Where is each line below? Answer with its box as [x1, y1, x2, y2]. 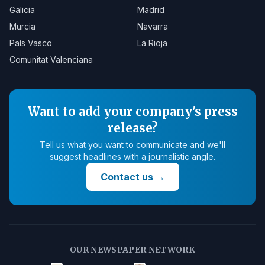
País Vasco [9, 38, 52, 48]
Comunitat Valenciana [9, 54, 93, 64]
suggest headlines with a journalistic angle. [50, 151, 215, 161]
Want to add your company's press [27, 104, 238, 119]
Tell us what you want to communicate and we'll [40, 140, 225, 150]
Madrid [137, 5, 164, 15]
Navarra [137, 21, 168, 31]
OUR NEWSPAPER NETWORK [69, 244, 196, 255]
